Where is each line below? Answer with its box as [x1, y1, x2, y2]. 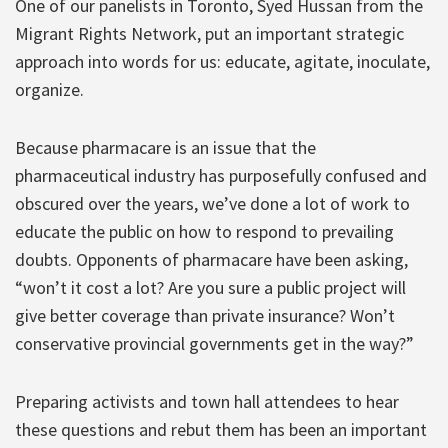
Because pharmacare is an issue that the [15, 135, 316, 159]
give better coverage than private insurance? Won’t [15, 303, 395, 327]
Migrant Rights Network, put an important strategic [15, 21, 404, 45]
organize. [15, 77, 84, 101]
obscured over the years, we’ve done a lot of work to [15, 191, 410, 215]
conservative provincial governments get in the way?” [15, 331, 414, 355]
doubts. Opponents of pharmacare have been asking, [15, 247, 408, 271]
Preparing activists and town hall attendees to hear [15, 389, 399, 413]
